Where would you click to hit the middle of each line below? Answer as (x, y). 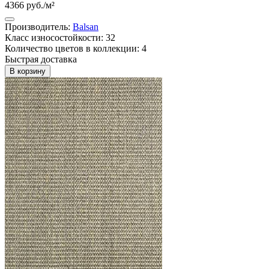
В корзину (28, 71)
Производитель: (39, 26)
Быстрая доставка (41, 59)
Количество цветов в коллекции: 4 (76, 48)
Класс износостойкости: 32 (60, 37)
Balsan (86, 26)
